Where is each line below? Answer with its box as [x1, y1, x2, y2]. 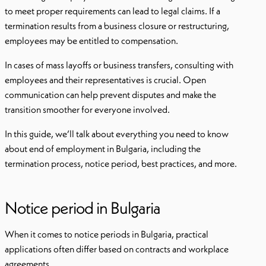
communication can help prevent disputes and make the [5, 88, 216, 100]
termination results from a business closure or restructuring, [5, 20, 229, 31]
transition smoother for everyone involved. [5, 103, 170, 115]
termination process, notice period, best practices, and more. [5, 157, 237, 169]
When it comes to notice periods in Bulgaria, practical [5, 228, 208, 240]
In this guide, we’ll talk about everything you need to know [5, 128, 229, 140]
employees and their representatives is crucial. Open [5, 74, 206, 85]
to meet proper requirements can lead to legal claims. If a [5, 5, 220, 17]
